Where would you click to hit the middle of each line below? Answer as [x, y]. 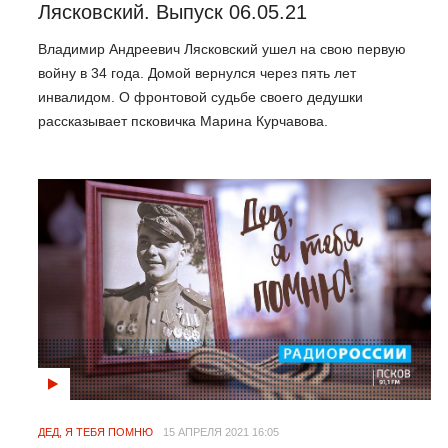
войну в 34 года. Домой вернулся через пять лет [197, 72]
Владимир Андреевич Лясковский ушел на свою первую [222, 48]
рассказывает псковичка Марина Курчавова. [183, 120]
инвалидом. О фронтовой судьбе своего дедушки [200, 96]
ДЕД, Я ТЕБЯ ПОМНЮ [95, 431]
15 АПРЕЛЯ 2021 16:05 [221, 431]
